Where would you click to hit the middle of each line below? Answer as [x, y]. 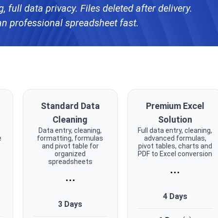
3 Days [70, 204]
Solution [175, 120]
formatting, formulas [70, 138]
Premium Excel [175, 106]
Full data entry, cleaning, [175, 131]
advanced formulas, [175, 138]
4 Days [175, 197]
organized [70, 154]
